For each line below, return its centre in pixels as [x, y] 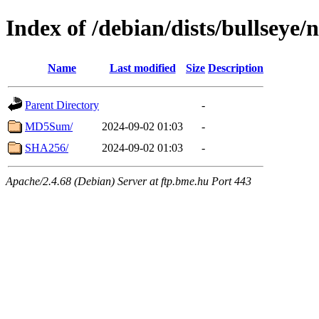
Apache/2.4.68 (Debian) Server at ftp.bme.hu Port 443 [129, 181]
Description [236, 68]
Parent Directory [62, 105]
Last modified [142, 68]
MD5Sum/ [49, 126]
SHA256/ [47, 147]
